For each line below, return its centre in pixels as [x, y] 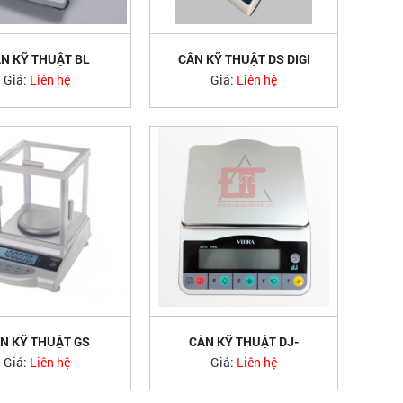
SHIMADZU [37, 72]
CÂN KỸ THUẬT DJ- [244, 341]
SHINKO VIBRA [244, 355]
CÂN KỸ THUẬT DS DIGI [244, 59]
